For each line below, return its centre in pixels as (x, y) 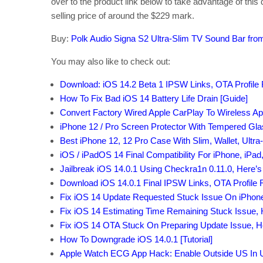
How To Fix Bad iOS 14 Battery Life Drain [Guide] (154, 99)
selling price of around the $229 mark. (123, 16)
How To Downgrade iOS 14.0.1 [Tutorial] (136, 240)
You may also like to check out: (111, 62)
